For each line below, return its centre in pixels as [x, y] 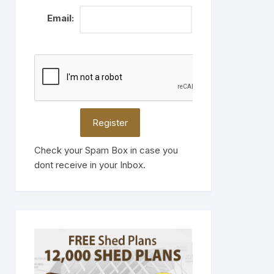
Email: [60, 18]
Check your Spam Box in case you [106, 150]
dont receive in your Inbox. [90, 165]
